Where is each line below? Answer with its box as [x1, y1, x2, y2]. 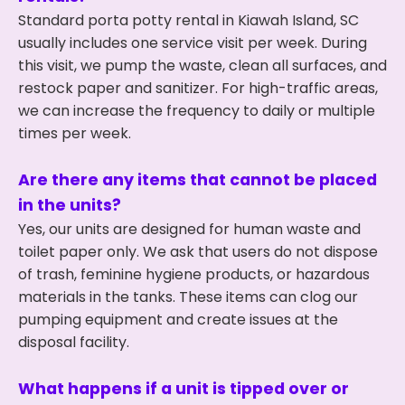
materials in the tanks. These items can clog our [18, 287, 358, 307]
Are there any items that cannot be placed [18, 169, 377, 191]
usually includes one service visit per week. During [18, 33, 367, 53]
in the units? [18, 194, 121, 216]
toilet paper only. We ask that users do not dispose [18, 241, 378, 262]
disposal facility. [18, 332, 129, 353]
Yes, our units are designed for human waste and [18, 219, 361, 240]
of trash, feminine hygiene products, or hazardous [18, 264, 370, 285]
